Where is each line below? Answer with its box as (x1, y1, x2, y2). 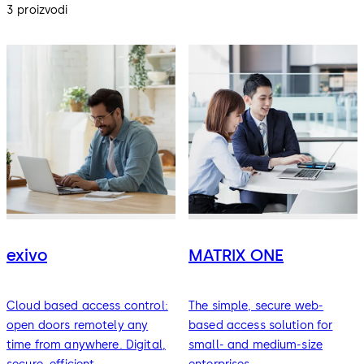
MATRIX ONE (188, 245, 284, 266)
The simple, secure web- (188, 298, 324, 313)
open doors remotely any (6, 318, 149, 332)
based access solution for (188, 318, 333, 332)
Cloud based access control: (6, 298, 168, 313)
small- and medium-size (188, 337, 323, 352)
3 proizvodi (6, 2, 68, 17)
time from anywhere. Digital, (6, 337, 166, 352)
